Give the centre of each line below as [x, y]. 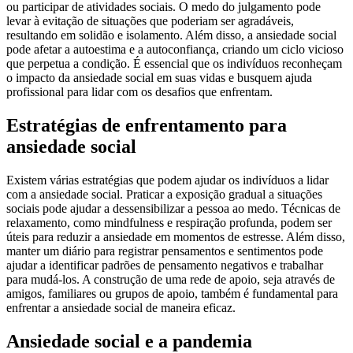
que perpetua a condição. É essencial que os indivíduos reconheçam [174, 64]
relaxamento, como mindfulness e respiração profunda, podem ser [169, 223]
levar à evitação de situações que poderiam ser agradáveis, [150, 21]
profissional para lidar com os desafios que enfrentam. [139, 92]
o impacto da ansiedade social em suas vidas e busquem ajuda [159, 78]
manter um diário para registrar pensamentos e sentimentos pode [165, 251]
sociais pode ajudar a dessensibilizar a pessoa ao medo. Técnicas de [173, 209]
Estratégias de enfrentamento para [147, 126]
